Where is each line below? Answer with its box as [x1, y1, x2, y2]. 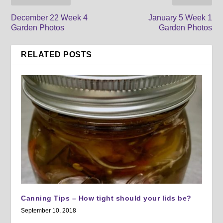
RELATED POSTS [21, 50, 92, 59]
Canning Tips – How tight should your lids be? [21, 194, 192, 203]
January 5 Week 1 [148, 13, 212, 22]
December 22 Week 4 [11, 13, 88, 22]
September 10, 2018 [21, 207, 77, 215]
